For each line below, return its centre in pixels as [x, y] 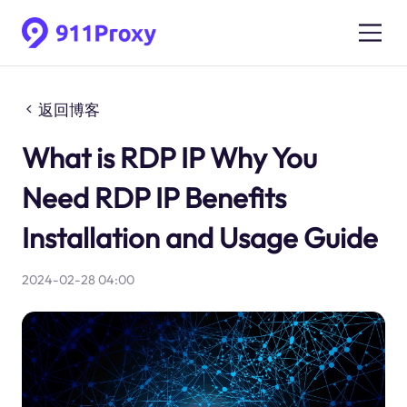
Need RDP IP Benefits [154, 197]
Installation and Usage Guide [199, 237]
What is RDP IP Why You [169, 157]
